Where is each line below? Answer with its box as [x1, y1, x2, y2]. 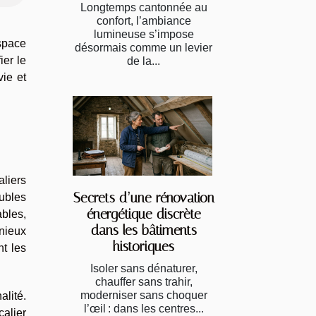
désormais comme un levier [75, 41, 212, 54]
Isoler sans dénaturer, [90, 262, 197, 274]
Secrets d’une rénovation [73, 189, 214, 206]
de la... [127, 54, 160, 67]
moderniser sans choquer [80, 288, 207, 301]
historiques [113, 238, 174, 255]
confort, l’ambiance [96, 14, 191, 27]
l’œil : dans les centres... [83, 302, 204, 315]
